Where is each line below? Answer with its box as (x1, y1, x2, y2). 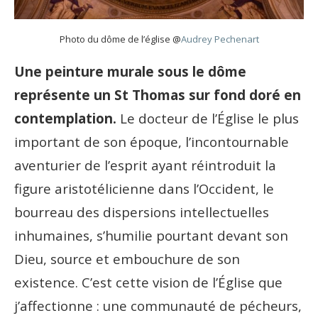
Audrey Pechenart (180, 33, 259, 46)
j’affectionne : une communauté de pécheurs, (14, 297, 302, 315)
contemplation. (14, 109, 116, 128)
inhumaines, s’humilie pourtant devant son (14, 226, 288, 245)
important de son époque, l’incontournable (14, 133, 289, 151)
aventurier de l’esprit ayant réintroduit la (14, 156, 276, 175)
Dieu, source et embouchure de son (14, 250, 240, 268)
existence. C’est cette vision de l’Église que (14, 273, 283, 292)
